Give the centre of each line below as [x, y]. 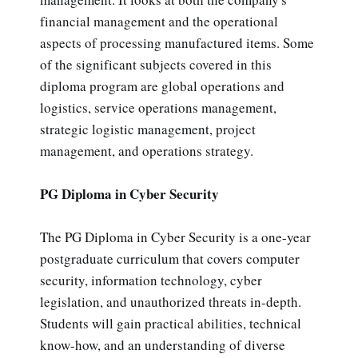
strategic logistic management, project [148, 129]
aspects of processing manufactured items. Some [177, 42]
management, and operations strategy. [147, 150]
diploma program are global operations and [162, 86]
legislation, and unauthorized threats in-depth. [171, 302]
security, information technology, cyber [151, 280]
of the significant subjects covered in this [156, 64]
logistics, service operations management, [158, 107]
